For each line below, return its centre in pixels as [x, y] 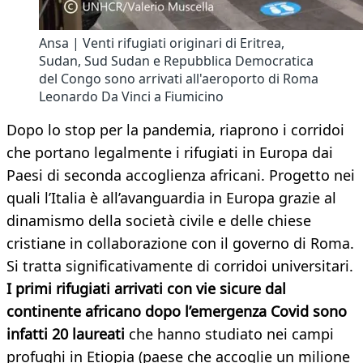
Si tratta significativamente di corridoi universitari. [180, 266]
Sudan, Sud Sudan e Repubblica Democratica [176, 61]
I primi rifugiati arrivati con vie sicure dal [146, 289]
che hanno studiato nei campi [229, 334]
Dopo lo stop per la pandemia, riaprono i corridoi [175, 130]
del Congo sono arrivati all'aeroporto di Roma [179, 79]
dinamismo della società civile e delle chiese [159, 221]
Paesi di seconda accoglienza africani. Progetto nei [181, 175]
